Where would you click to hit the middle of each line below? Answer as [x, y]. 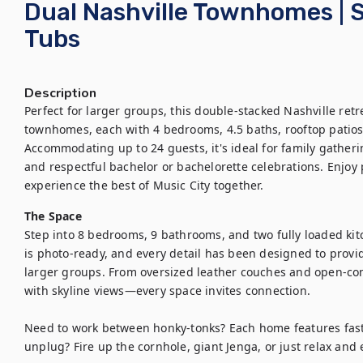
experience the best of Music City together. [144, 185]
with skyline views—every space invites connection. [168, 290]
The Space [53, 216]
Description [60, 93]
